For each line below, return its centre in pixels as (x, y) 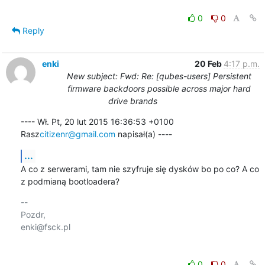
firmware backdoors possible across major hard (159, 88)
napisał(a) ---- (143, 134)
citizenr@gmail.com (77, 134)
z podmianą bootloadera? (70, 181)
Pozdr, (33, 214)
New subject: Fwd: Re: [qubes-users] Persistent (159, 76)
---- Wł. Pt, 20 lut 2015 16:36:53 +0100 (97, 121)
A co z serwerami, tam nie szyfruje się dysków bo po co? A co (140, 169)
